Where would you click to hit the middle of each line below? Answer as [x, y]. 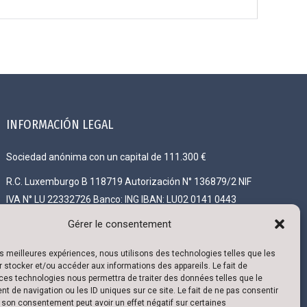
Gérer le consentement [120, 224]
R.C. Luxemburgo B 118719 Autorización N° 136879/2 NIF [129, 182]
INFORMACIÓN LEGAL [60, 125]
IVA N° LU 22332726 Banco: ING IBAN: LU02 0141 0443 [122, 199]
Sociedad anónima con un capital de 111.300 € [107, 157]
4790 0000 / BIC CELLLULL [63, 217]
